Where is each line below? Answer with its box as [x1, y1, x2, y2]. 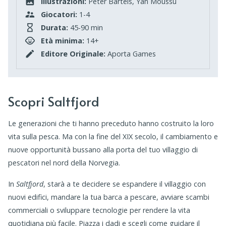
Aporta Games [105, 49, 156, 59]
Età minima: [41, 36, 84, 46]
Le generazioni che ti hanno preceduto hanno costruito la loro [8, 119, 214, 129]
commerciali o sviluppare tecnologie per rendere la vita [8, 205, 190, 215]
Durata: [41, 23, 68, 33]
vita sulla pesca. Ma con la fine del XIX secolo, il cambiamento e [8, 132, 218, 142]
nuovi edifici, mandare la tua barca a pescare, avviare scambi [8, 192, 209, 202]
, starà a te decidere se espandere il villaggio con [43, 179, 206, 189]
